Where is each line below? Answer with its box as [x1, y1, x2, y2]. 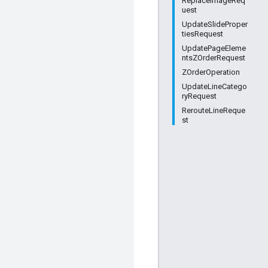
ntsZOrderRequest [182, 53, 245, 62]
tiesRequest [182, 29, 223, 38]
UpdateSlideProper [182, 20, 248, 29]
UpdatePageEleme [182, 44, 246, 53]
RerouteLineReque [182, 106, 245, 115]
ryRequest [182, 92, 217, 100]
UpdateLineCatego [182, 82, 247, 91]
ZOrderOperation [182, 68, 240, 77]
